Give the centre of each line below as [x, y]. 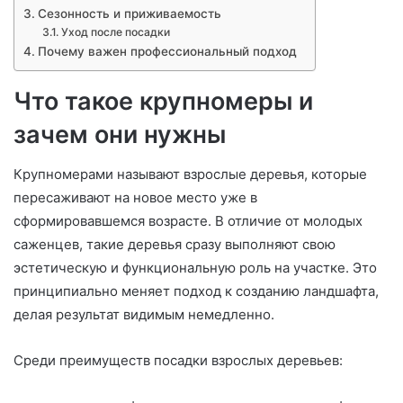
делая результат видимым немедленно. [144, 315]
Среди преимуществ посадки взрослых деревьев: [178, 361]
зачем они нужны [120, 134]
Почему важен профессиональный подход [167, 51]
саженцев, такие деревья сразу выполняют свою [175, 245]
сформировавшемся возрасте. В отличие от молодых [188, 221]
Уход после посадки [115, 31]
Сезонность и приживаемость [129, 13]
